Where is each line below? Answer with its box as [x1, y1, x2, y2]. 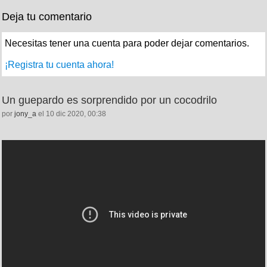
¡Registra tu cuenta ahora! [5, 59, 114, 70]
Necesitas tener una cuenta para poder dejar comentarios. [5, 38, 249, 48]
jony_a [14, 109, 36, 118]
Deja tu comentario [2, 10, 92, 23]
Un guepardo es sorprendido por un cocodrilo [2, 94, 217, 106]
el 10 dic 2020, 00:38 [36, 109, 106, 118]
